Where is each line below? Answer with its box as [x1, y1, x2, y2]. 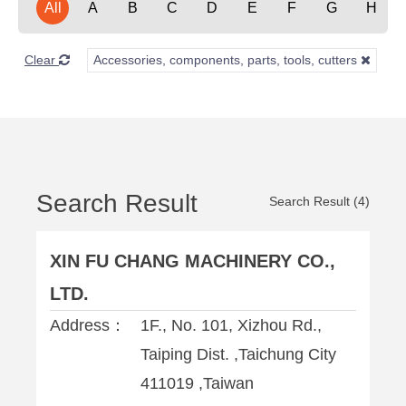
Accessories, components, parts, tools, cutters [93, 53, 361, 67]
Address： [50, 316, 126, 334]
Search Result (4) [269, 194, 370, 208]
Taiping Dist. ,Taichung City [140, 345, 336, 363]
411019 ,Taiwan [140, 374, 254, 392]
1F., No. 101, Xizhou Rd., [140, 316, 322, 334]
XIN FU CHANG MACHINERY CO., [50, 251, 335, 271]
